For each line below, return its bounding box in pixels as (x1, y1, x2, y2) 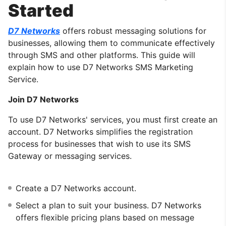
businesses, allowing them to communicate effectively (8, 37, 215, 48)
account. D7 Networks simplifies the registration (8, 126, 193, 137)
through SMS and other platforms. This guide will (8, 49, 195, 60)
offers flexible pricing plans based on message (16, 212, 194, 222)
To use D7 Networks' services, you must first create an (8, 114, 217, 125)
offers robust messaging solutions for (60, 25, 206, 36)
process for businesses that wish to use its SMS (8, 138, 191, 149)
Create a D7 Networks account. (16, 183, 136, 193)
